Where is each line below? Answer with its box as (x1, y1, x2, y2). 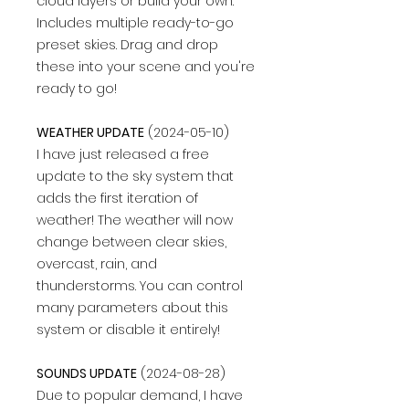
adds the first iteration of (37, 189, 198, 208)
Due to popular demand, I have (37, 386, 243, 405)
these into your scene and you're (37, 58, 255, 77)
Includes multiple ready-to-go (37, 14, 234, 33)
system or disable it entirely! (37, 320, 220, 340)
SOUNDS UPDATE (37, 364, 137, 383)
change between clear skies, (37, 233, 226, 252)
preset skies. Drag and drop (37, 36, 218, 55)
